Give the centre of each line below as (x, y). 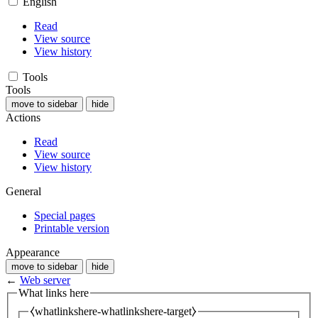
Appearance (33, 252)
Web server (45, 280)
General (23, 191)
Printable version (72, 228)
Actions (23, 117)
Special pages (65, 215)
